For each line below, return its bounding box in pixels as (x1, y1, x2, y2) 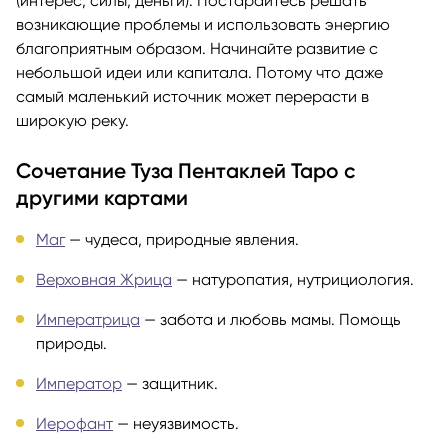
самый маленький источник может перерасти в (16, 87, 369, 107)
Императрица (36, 309, 140, 329)
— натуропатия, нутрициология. (172, 269, 414, 289)
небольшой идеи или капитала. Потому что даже (16, 63, 383, 83)
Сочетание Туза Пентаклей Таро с (16, 158, 355, 184)
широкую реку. (16, 111, 129, 131)
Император (36, 373, 122, 393)
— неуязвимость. (113, 413, 239, 433)
